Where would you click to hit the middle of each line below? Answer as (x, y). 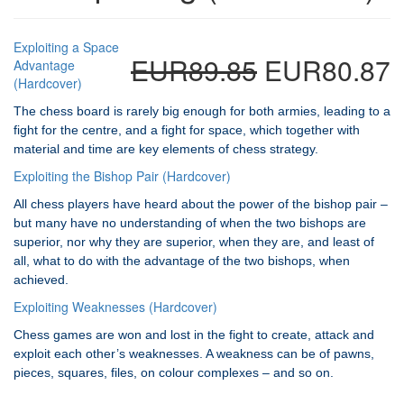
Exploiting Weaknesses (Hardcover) (115, 307)
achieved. (41, 280)
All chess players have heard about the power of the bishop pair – (201, 204)
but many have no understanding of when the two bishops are (190, 223)
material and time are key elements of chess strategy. (166, 149)
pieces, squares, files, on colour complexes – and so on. (174, 372)
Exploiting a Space (66, 47)
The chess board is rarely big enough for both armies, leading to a (202, 111)
